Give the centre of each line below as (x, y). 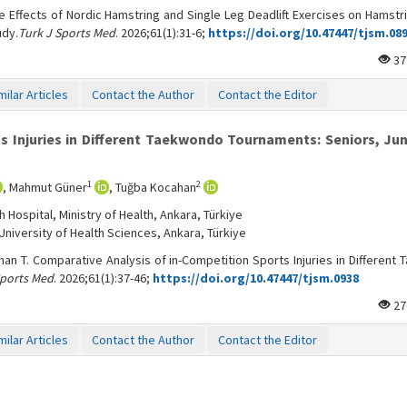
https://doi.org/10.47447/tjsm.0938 (254, 278)
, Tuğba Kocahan (153, 187)
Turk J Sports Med (67, 33)
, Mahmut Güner (45, 187)
